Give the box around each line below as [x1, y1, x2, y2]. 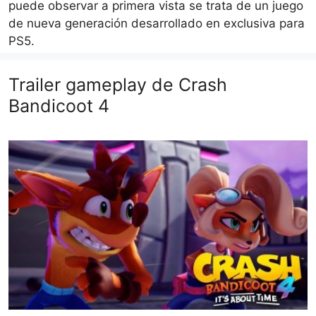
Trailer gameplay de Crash [8, 74, 227, 96]
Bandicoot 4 [8, 95, 109, 117]
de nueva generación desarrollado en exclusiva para [8, 16, 305, 31]
